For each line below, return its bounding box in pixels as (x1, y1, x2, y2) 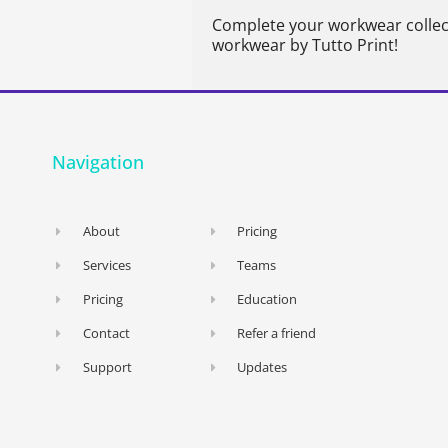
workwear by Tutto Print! (212, 33, 398, 56)
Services (82, 256, 131, 275)
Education (236, 290, 297, 309)
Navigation (52, 150, 145, 175)
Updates (236, 358, 287, 377)
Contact (82, 324, 130, 343)
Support (82, 358, 132, 377)
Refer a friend (236, 324, 316, 343)
